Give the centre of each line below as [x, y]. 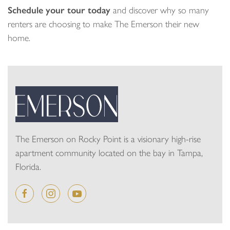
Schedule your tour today [59, 10]
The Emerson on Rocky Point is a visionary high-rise [108, 139]
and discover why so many [160, 10]
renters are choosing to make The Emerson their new [103, 24]
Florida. [28, 167]
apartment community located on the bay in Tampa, [109, 153]
